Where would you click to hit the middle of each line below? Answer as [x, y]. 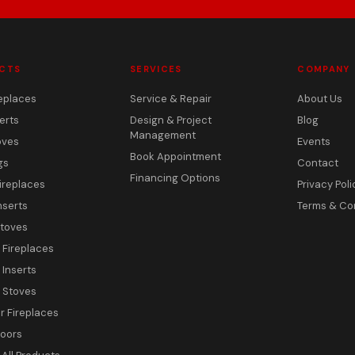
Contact [318, 163]
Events [314, 141]
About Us [320, 99]
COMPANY [324, 69]
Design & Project [171, 120]
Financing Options [176, 178]
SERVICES [156, 69]
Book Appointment [176, 157]
